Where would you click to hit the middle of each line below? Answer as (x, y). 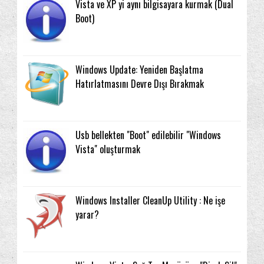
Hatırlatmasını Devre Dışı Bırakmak (140, 83)
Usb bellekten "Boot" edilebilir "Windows (148, 135)
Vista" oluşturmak (108, 149)
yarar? (88, 215)
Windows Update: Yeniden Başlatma (140, 69)
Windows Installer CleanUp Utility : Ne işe (151, 201)
